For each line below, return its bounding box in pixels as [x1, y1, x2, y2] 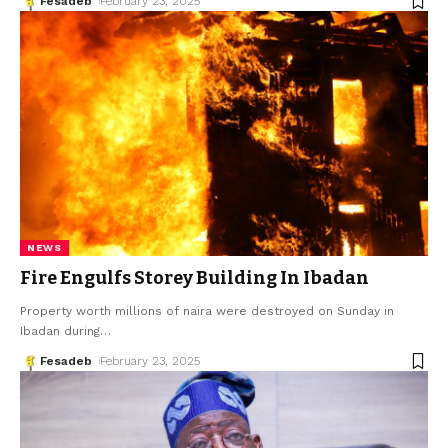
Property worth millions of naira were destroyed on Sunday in [20, 304, 394, 319]
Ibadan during [20, 324, 100, 339]
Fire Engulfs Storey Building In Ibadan [20, 267, 369, 290]
